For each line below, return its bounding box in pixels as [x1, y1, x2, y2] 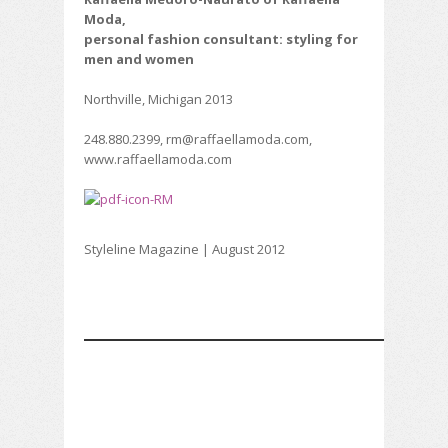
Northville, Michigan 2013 [84, 90, 233, 108]
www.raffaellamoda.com [84, 150, 232, 168]
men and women [84, 50, 194, 68]
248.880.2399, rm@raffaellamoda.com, [84, 130, 312, 148]
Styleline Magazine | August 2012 [84, 240, 285, 258]
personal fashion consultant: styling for [84, 30, 358, 48]
